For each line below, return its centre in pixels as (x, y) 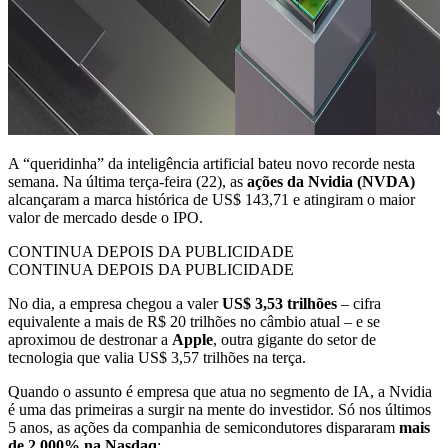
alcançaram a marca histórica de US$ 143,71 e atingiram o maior (211, 200)
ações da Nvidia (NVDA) (331, 182)
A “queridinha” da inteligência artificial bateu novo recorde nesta (211, 164)
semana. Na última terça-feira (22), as (127, 182)
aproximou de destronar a (90, 340)
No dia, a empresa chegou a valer (115, 304)
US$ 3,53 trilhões (279, 304)
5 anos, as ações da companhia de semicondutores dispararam (203, 428)
